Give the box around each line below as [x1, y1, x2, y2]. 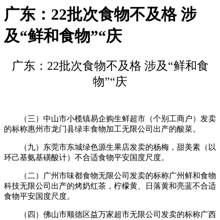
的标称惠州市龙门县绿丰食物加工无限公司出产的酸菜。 [4, 124, 200, 133]
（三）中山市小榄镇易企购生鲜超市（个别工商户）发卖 [4, 114, 216, 123]
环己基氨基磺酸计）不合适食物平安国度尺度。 [4, 153, 169, 162]
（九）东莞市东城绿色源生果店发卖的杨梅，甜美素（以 [4, 142, 216, 151]
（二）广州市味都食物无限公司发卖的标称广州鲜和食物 [4, 171, 216, 180]
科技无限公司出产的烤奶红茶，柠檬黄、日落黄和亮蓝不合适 [4, 181, 216, 190]
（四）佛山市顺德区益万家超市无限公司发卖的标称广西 [4, 210, 216, 219]
